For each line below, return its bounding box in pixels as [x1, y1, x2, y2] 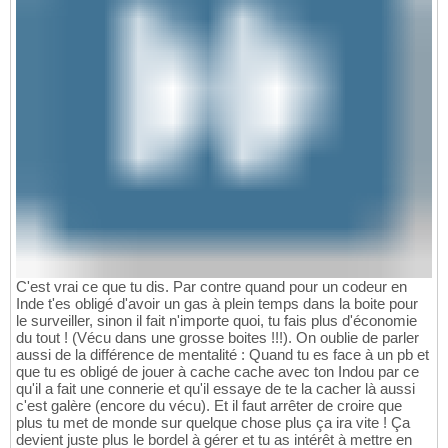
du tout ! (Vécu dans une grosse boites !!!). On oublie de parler [16, 328, 419, 346]
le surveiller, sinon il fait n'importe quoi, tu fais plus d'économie [16, 311, 417, 329]
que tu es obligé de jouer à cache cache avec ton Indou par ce [16, 362, 419, 380]
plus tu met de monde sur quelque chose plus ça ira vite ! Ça [16, 413, 410, 431]
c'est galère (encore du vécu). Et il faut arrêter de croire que [16, 396, 402, 414]
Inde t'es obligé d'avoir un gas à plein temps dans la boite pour [16, 294, 418, 312]
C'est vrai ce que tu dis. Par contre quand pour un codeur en [16, 277, 407, 295]
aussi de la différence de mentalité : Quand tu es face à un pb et [16, 345, 429, 363]
